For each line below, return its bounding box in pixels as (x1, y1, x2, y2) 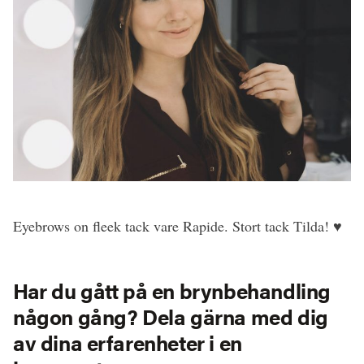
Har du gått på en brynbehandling (13, 275, 331, 305)
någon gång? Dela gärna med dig (13, 301, 328, 331)
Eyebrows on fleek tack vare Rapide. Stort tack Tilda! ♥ (13, 216, 342, 236)
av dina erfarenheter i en (13, 327, 242, 357)
